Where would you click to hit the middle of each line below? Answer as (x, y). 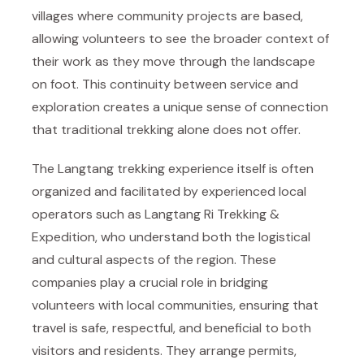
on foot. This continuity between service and (165, 84)
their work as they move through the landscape (173, 61)
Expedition (63, 237)
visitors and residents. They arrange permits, (164, 351)
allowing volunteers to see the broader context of (180, 39)
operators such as (88, 214)
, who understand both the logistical (203, 237)
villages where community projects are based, (167, 16)
